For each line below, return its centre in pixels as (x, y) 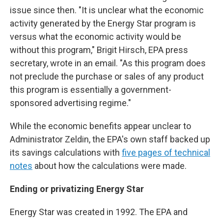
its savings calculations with (66, 153)
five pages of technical (166, 153)
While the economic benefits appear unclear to (100, 126)
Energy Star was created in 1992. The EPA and (99, 212)
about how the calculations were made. (110, 166)
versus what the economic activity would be (96, 37)
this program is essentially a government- (91, 90)
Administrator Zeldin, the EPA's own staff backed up (110, 139)
